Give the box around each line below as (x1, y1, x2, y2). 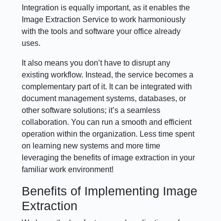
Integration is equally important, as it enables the (22, 3, 190, 12)
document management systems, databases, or (22, 94, 186, 103)
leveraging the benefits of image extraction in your (22, 153, 195, 162)
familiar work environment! (22, 165, 114, 174)
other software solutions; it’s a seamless (22, 106, 161, 115)
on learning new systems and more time (22, 142, 161, 150)
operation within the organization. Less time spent (22, 130, 195, 139)
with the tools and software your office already (22, 27, 181, 36)
